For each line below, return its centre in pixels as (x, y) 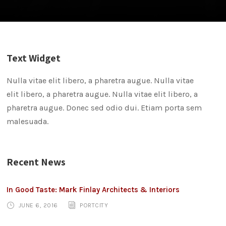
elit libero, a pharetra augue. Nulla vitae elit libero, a (102, 94)
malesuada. (28, 121)
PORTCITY (94, 205)
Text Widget (34, 58)
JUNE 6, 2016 (38, 205)
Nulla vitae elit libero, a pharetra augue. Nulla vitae (100, 80)
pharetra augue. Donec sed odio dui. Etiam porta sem (104, 107)
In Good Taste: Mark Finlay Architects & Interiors (93, 189)
